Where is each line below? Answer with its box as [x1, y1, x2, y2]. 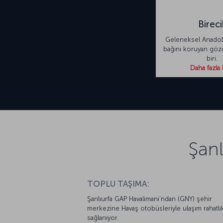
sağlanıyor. [87, 214, 119, 222]
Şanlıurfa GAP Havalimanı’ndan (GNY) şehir [87, 195, 212, 203]
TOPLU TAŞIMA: [87, 179, 149, 189]
